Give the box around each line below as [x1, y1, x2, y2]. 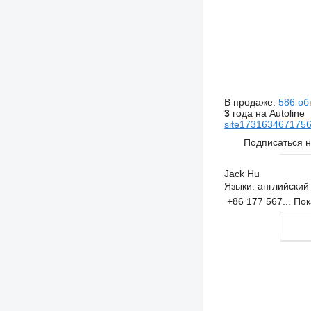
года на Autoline [229, 108, 305, 119]
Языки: [224, 180, 255, 192]
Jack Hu [224, 168, 260, 179]
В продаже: [224, 96, 278, 108]
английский [254, 180, 309, 192]
